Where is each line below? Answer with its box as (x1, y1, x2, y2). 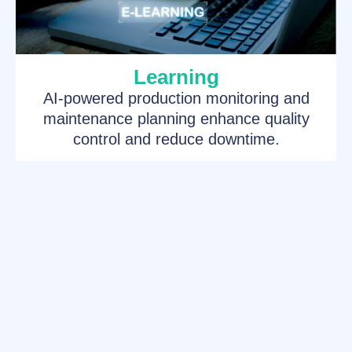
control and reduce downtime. (72, 130, 280, 148)
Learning (133, 65, 219, 90)
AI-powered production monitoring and (42, 90, 310, 108)
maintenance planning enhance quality (42, 110, 310, 128)
